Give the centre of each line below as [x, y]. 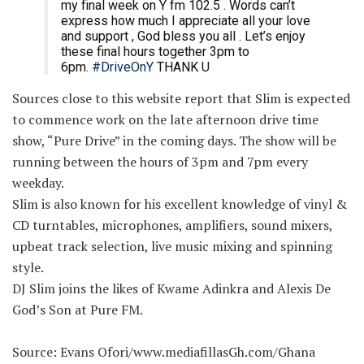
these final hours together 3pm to [155, 51]
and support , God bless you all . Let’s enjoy [183, 36]
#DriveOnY [123, 67]
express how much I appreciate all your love [186, 20]
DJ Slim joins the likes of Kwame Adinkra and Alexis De [171, 288]
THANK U [182, 67]
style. [28, 267]
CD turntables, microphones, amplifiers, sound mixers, [172, 225]
